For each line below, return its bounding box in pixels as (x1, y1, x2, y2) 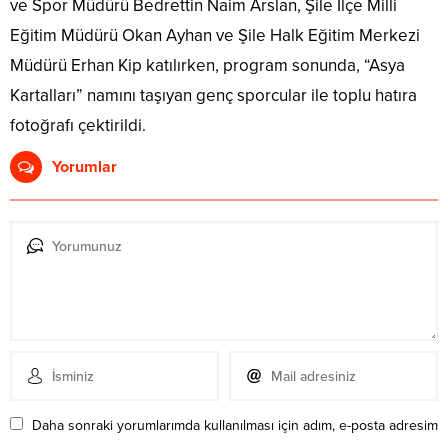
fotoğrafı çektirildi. (10, 115, 146, 137)
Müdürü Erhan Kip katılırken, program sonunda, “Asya (10, 55, 405, 77)
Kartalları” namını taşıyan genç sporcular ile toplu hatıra (10, 85, 417, 107)
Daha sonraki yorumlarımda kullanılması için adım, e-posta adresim (32, 417, 438, 435)
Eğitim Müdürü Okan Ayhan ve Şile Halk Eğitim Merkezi (10, 25, 420, 47)
